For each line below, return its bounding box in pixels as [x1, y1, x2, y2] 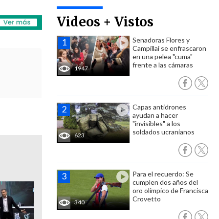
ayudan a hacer [132, 111, 178, 119]
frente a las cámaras [132, 61, 193, 69]
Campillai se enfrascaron [132, 44, 206, 52]
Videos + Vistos [57, 14, 153, 30]
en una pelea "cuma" [132, 52, 193, 61]
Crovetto [132, 195, 161, 203]
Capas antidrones [132, 103, 186, 111]
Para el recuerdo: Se [132, 170, 194, 178]
